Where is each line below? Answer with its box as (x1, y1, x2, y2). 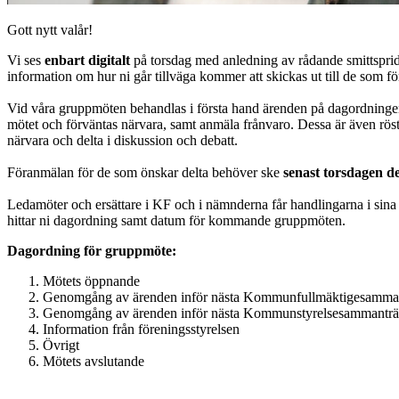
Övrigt (43, 337, 79, 353)
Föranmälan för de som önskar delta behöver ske (7, 164, 283, 180)
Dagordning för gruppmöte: (7, 242, 176, 258)
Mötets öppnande (43, 273, 140, 289)
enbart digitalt (45, 52, 130, 68)
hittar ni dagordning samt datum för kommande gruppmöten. (7, 212, 346, 228)
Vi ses (7, 52, 45, 68)
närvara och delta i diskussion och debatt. (7, 132, 238, 148)
